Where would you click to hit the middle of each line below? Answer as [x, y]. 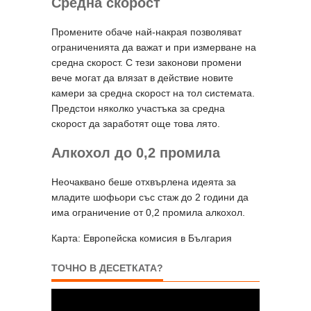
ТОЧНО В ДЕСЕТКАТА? [107, 268]
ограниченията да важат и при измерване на [154, 47]
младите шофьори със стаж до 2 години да [150, 197]
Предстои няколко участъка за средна [138, 108]
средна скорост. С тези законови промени [146, 62]
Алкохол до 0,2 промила [136, 152]
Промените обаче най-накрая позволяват [146, 32]
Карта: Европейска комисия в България [142, 238]
